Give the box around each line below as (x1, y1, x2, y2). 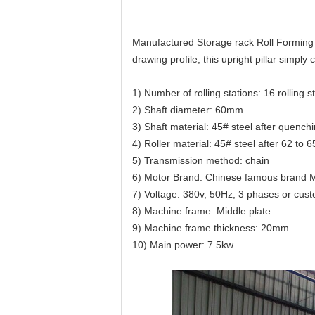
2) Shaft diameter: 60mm (132, 104, 243, 115)
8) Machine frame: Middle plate (132, 205, 271, 217)
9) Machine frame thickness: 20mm (132, 222, 289, 233)
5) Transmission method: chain (132, 155, 269, 166)
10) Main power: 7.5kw (132, 239, 233, 250)
